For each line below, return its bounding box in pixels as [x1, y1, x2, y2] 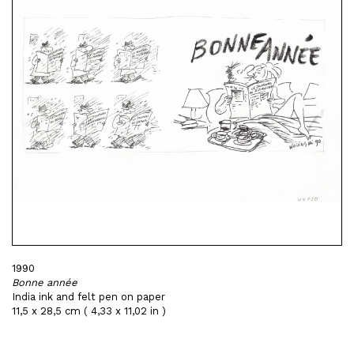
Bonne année [12, 277, 77, 288]
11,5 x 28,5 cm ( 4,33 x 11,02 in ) [12, 305, 166, 317]
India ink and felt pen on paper [12, 291, 165, 303]
